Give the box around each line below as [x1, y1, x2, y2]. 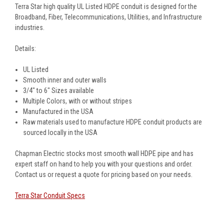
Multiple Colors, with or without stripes [23, 96, 132, 105]
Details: [15, 44, 36, 52]
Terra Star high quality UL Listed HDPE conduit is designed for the [15, 2, 197, 10]
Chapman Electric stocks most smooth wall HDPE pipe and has [15, 149, 193, 157]
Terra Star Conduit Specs [15, 191, 85, 199]
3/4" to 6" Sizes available [23, 86, 94, 94]
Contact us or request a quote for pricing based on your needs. [15, 170, 192, 178]
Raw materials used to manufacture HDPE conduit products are [23, 117, 202, 126]
